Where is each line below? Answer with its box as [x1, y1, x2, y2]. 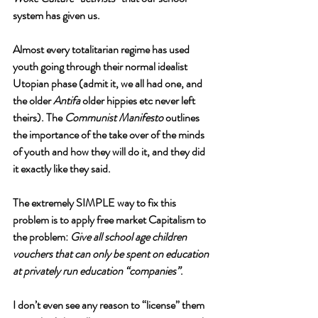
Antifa [53, 92, 80, 109]
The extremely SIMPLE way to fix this [13, 194, 178, 211]
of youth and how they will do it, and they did [13, 143, 207, 160]
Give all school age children [70, 229, 189, 245]
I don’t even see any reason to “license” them [13, 297, 207, 313]
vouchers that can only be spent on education [13, 246, 211, 262]
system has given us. [13, 7, 102, 23]
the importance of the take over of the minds [13, 126, 207, 143]
